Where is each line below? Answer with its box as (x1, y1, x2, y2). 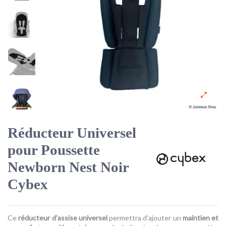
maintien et (182, 213, 218, 222)
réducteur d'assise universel (18, 213, 107, 222)
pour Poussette (8, 141, 100, 158)
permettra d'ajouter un (107, 213, 183, 222)
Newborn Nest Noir (8, 158, 129, 175)
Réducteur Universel (8, 124, 136, 141)
